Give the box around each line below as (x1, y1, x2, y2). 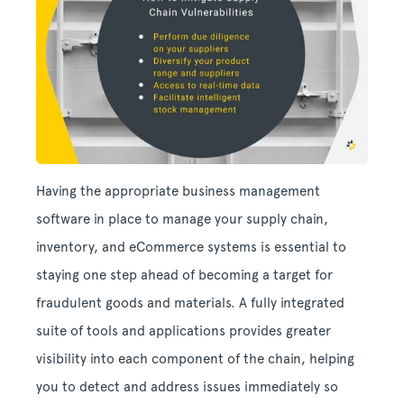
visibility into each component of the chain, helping (36, 351, 354, 368)
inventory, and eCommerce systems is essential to (36, 239, 346, 256)
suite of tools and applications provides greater (36, 323, 331, 340)
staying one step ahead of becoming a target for (36, 267, 333, 284)
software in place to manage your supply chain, (36, 211, 328, 228)
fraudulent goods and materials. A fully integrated (36, 295, 344, 312)
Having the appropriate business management (36, 183, 320, 200)
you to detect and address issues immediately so (36, 379, 338, 396)
